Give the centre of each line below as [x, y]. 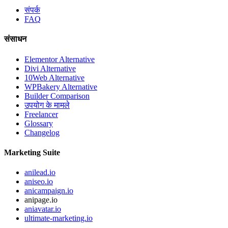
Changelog [42, 132]
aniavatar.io [43, 209]
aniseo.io [39, 182]
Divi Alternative [50, 68]
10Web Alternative [54, 77]
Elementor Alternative [60, 59]
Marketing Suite [32, 152]
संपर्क [32, 10]
